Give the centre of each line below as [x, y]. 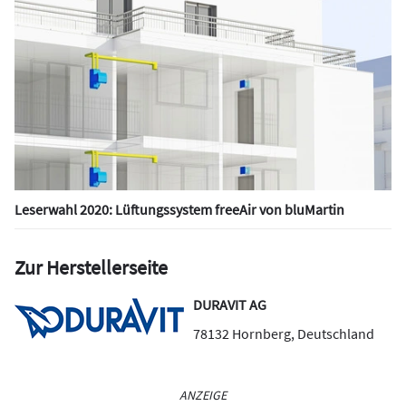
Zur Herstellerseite [91, 267]
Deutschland [334, 333]
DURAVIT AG [230, 304]
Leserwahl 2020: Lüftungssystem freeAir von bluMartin [179, 209]
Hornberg [261, 333]
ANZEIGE [203, 395]
